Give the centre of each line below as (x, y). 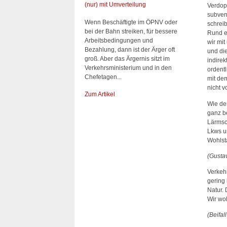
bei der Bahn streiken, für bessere (131, 31)
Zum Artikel (100, 94)
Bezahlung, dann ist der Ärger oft (130, 49)
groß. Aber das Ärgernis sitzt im (127, 59)
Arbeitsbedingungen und (119, 40)
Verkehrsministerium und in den (128, 68)
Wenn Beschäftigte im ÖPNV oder (131, 22)
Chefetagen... (103, 77)
